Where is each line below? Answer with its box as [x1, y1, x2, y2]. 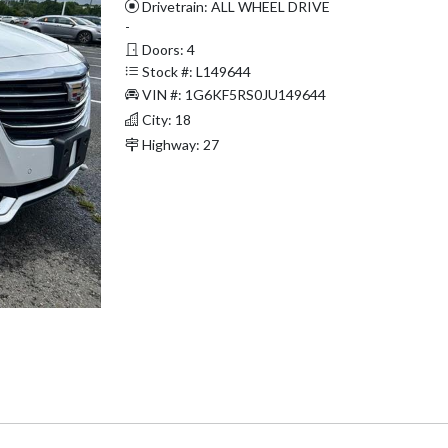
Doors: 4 [138, 40, 195, 58]
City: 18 [138, 110, 191, 128]
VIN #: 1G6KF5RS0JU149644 [138, 85, 326, 103]
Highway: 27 [138, 135, 219, 153]
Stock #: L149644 [138, 62, 251, 80]
